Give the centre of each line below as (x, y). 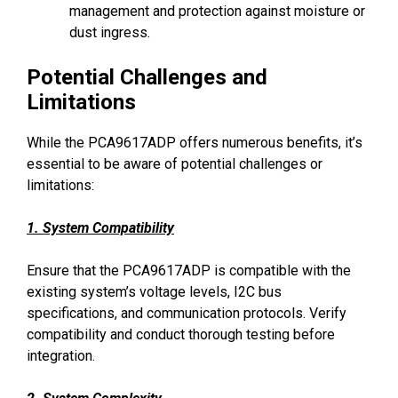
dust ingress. (110, 33)
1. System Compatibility (100, 228)
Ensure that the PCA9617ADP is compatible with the (189, 271)
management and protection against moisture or (217, 12)
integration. (61, 356)
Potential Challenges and (147, 78)
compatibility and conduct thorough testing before (181, 335)
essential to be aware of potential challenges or (175, 164)
